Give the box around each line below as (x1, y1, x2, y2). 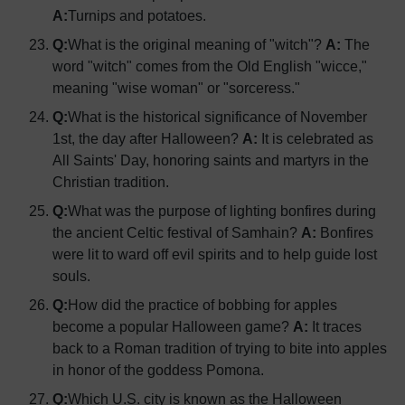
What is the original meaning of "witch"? (68, 35, 322, 52)
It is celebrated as (258, 129, 373, 146)
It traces (308, 317, 362, 334)
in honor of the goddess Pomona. (52, 361, 264, 378)
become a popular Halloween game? (52, 317, 289, 334)
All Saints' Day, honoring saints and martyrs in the (52, 151, 369, 168)
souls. (52, 267, 90, 284)
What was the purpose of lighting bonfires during (68, 202, 376, 219)
